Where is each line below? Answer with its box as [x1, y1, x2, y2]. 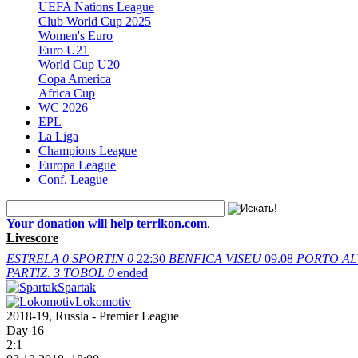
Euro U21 [38, 42, 89, 57]
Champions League [38, 143, 137, 157]
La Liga [38, 129, 78, 143]
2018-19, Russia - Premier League [6, 308, 179, 323]
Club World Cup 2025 [38, 14, 151, 28]
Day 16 [6, 323, 44, 337]
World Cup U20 [38, 57, 120, 71]
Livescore [6, 230, 58, 245]
